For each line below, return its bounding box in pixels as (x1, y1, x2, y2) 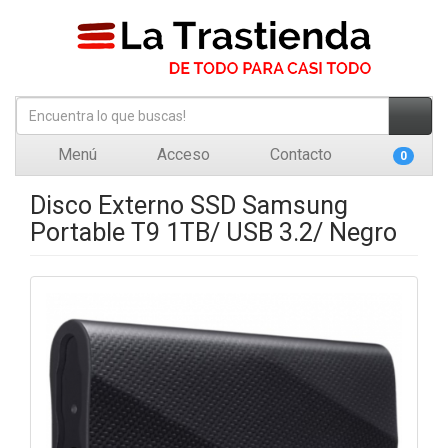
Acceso (153, 145, 210, 164)
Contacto (266, 145, 332, 164)
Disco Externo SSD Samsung (30, 191, 348, 220)
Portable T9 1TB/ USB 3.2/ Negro (30, 218, 397, 247)
